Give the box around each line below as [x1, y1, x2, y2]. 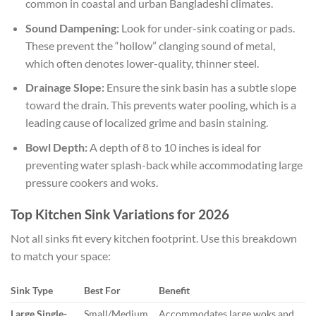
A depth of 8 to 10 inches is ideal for [87, 140, 261, 154]
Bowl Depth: [25, 140, 87, 154]
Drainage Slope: [25, 80, 104, 95]
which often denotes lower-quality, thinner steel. [25, 56, 259, 70]
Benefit [159, 284, 190, 297]
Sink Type [11, 284, 53, 297]
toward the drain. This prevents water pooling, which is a [25, 98, 296, 112]
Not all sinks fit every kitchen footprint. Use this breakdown [11, 231, 297, 245]
